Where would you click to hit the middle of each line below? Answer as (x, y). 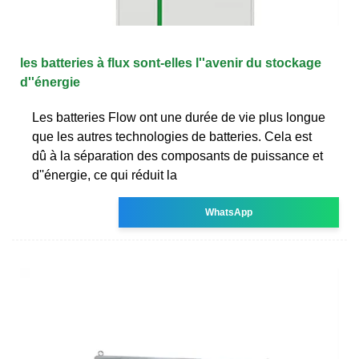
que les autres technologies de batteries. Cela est (172, 136)
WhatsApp (229, 212)
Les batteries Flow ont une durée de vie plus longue (179, 117)
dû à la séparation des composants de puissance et (177, 155)
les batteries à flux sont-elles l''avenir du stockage (171, 63)
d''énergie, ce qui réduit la (105, 175)
